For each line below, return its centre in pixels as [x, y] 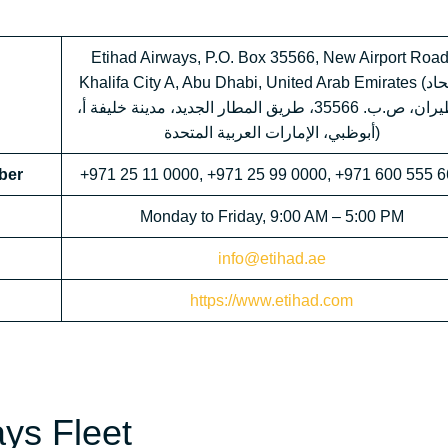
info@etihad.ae [271, 259]
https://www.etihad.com [271, 301]
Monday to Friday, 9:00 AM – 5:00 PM [271, 217]
